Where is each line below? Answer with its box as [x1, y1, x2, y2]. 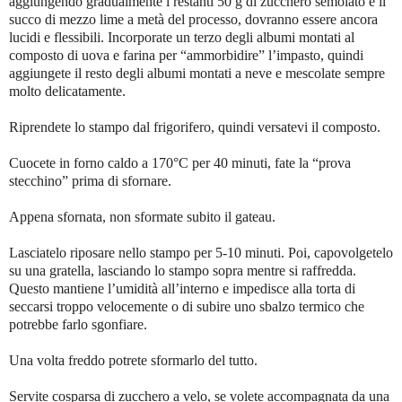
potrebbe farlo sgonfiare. [9, 316, 147, 332]
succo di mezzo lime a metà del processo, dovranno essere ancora [9, 11, 378, 27]
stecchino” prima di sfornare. [9, 172, 171, 188]
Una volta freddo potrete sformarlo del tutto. [9, 352, 258, 368]
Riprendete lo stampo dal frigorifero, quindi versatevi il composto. [9, 118, 380, 135]
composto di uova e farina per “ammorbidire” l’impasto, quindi [9, 47, 363, 63]
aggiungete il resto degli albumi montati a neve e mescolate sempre [9, 65, 385, 81]
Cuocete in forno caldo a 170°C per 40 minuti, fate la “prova [9, 154, 351, 170]
